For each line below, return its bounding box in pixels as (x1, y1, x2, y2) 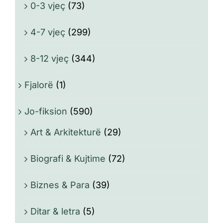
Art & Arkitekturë (30, 126, 101, 137)
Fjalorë (24, 79, 53, 90)
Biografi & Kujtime (30, 153, 106, 164)
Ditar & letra (30, 206, 80, 217)
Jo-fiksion (24, 106, 67, 116)
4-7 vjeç (30, 26, 65, 37)
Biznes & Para (30, 179, 90, 190)
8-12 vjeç (30, 53, 69, 64)
